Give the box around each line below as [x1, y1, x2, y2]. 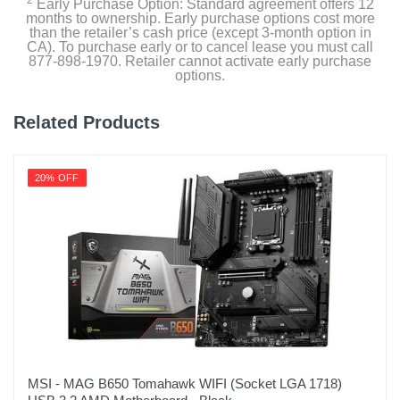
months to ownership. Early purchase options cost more [25, 11, 375, 26]
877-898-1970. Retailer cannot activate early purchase [29, 54, 371, 69]
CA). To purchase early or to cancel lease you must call [27, 39, 373, 54]
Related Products [13, 112, 160, 132]
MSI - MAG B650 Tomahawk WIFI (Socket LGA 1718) [28, 376, 342, 391]
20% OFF [35, 172, 79, 183]
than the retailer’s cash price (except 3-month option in [29, 25, 371, 40]
